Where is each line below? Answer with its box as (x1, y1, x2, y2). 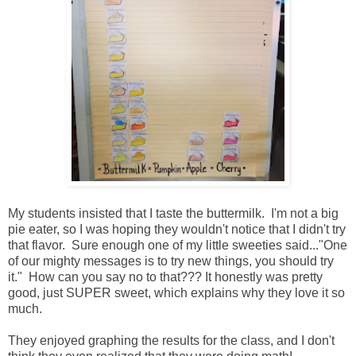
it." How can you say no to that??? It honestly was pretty (8, 270, 323, 284)
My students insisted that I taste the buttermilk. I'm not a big (8, 207, 339, 221)
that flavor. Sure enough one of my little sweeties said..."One (8, 238, 347, 253)
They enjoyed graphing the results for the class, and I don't (8, 334, 335, 348)
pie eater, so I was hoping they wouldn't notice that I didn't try (8, 222, 346, 237)
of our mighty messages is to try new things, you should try (8, 254, 334, 269)
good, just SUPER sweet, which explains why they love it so (8, 286, 345, 300)
